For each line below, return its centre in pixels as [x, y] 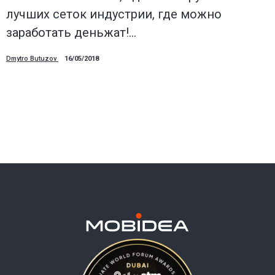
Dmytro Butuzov [32, 58]
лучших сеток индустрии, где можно [114, 14]
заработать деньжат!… [71, 32]
